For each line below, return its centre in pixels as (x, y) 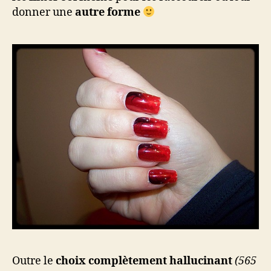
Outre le (34, 261)
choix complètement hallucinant (145, 261)
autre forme (108, 12)
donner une (44, 12)
